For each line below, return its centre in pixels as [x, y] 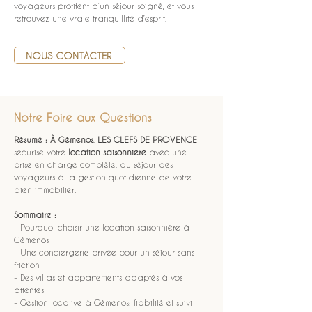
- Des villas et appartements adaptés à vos [100, 277]
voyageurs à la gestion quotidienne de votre [104, 177]
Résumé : [31, 139]
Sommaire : [35, 214]
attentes [29, 290]
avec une [168, 152]
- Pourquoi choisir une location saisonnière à [103, 227]
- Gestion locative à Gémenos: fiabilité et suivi [103, 302]
